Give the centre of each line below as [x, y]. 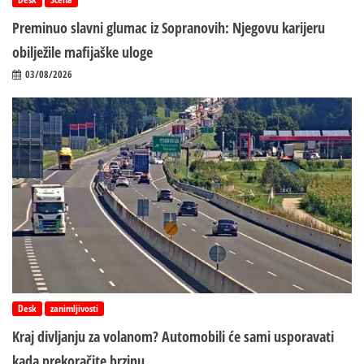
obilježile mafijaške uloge [82, 52]
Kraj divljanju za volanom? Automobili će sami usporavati [173, 336]
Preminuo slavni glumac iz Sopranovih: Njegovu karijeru [169, 28]
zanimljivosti [74, 308]
